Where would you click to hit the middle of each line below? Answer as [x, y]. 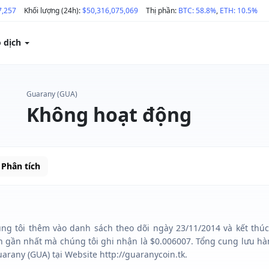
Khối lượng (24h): [53, 11]
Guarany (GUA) [52, 94]
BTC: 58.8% [197, 11]
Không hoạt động [109, 114]
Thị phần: [162, 11]
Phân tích [21, 166]
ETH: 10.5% [239, 11]
